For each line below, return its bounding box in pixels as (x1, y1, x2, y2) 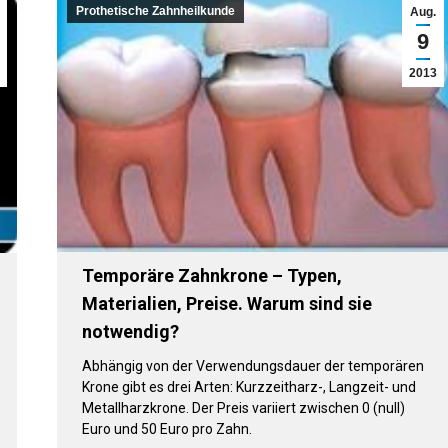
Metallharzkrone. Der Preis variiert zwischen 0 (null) (81, 399, 405, 416)
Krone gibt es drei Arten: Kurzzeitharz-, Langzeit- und (81, 378, 416, 395)
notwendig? (81, 320, 179, 342)
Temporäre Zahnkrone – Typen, (81, 264, 342, 286)
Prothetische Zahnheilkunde (75, 4, 235, 18)
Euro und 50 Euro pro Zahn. (81, 420, 252, 437)
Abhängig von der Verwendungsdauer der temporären (81, 357, 424, 374)
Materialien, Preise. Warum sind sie (81, 292, 372, 314)
